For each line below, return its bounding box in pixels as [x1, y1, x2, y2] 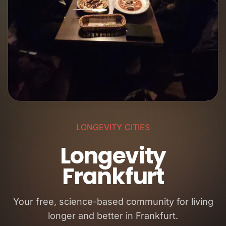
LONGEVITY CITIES [76, 122, 150, 132]
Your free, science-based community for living [13, 196, 213, 207]
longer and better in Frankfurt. [48, 210, 178, 221]
